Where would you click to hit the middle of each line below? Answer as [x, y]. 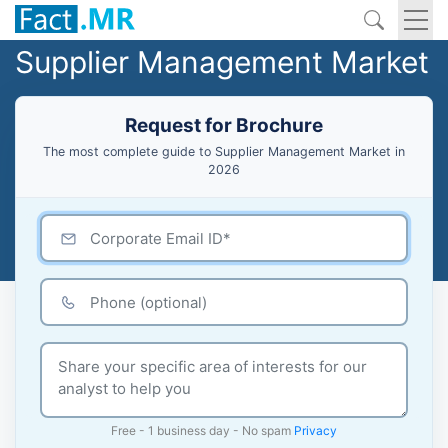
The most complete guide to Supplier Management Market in [224, 151]
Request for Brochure [224, 125]
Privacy [315, 430]
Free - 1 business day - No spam [202, 430]
